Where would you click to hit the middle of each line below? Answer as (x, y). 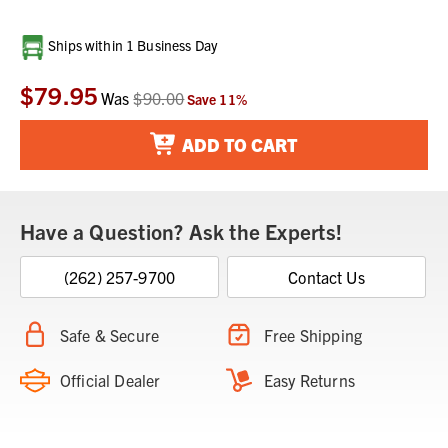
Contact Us (326, 277)
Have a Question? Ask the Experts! (181, 231)
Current (34, 45)
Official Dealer (110, 380)
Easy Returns (309, 380)
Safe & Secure (110, 335)
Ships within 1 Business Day (131, 45)
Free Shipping (313, 335)
